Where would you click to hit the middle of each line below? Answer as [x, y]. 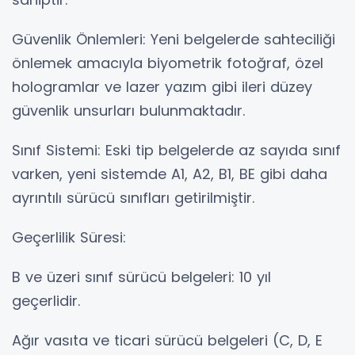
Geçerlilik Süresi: [69, 238]
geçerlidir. [46, 301]
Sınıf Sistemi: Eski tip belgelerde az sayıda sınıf [176, 151]
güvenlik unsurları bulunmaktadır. [128, 111]
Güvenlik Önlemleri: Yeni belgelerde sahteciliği [174, 40]
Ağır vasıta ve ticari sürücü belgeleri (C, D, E [167, 341]
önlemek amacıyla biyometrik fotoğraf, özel [168, 63]
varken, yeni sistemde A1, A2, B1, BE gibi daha [170, 174]
